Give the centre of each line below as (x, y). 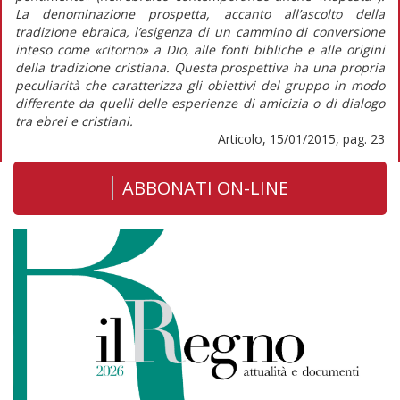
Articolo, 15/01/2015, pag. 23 (301, 138)
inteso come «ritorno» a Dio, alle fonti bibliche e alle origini (200, 49)
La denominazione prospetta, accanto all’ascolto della (200, 13)
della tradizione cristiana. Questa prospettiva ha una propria (200, 67)
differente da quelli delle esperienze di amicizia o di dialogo (200, 103)
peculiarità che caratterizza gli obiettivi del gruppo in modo (200, 85)
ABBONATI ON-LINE (205, 187)
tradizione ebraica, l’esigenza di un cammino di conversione (200, 31)
